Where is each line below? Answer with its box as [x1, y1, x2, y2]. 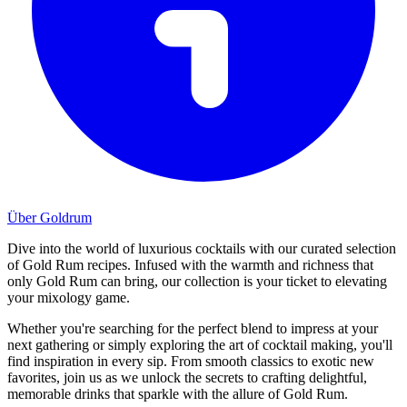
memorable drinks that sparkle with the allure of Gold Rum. [7, 385, 348, 402]
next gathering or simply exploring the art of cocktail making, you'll [7, 336, 392, 352]
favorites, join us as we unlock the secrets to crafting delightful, [7, 369, 367, 385]
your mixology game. [7, 289, 130, 305]
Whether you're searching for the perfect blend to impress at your [7, 320, 378, 336]
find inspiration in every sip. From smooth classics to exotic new [7, 352, 374, 369]
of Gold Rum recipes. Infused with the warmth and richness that [7, 256, 373, 273]
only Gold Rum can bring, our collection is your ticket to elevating [7, 273, 387, 289]
